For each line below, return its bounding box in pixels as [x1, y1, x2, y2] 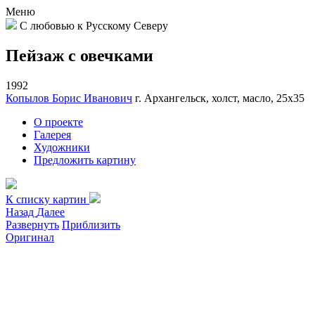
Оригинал [6, 231, 54, 243]
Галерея [34, 128, 71, 141]
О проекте [34, 115, 83, 128]
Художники [34, 141, 90, 153]
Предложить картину [34, 153, 136, 166]
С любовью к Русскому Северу [20, 20, 168, 32]
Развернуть [6, 218, 59, 231]
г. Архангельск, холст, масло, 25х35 [135, 91, 304, 104]
